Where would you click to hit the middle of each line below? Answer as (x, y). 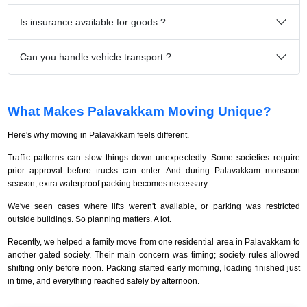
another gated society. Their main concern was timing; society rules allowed (153, 255)
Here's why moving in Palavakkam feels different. (98, 135)
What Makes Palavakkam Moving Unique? (139, 111)
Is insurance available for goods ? (93, 22)
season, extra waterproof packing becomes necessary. (108, 183)
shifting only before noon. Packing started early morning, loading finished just (153, 268)
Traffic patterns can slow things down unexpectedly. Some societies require (153, 157)
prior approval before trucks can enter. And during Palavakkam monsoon (153, 170)
